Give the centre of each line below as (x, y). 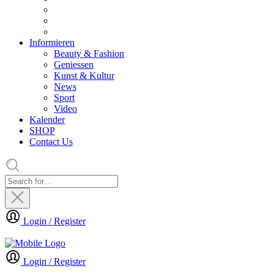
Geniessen (74, 64)
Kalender (47, 119)
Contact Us (51, 141)
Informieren (52, 42)
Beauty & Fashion (89, 53)
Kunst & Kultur (84, 75)
